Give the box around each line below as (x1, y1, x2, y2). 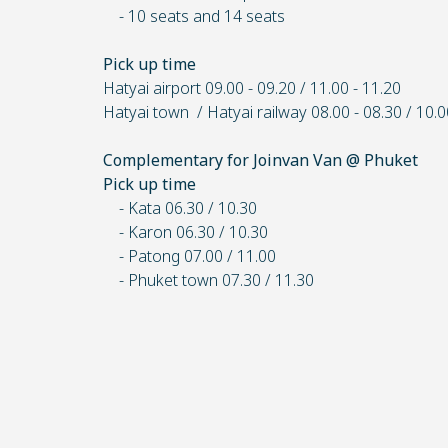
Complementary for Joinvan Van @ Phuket (103, 149, 418, 173)
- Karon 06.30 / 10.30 (103, 221, 268, 245)
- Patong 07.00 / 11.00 (103, 245, 276, 269)
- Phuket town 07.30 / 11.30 (103, 269, 314, 293)
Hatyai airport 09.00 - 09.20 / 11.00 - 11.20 (103, 77, 401, 101)
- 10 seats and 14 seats (103, 5, 285, 29)
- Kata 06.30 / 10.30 (103, 197, 257, 221)
